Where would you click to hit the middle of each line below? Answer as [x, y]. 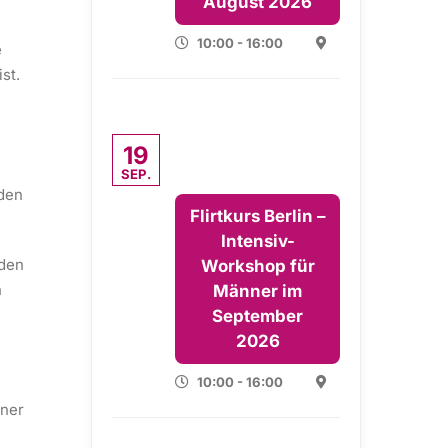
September [257, 316]
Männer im [257, 291]
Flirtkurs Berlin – [257, 216]
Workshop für [257, 266]
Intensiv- [257, 241]
